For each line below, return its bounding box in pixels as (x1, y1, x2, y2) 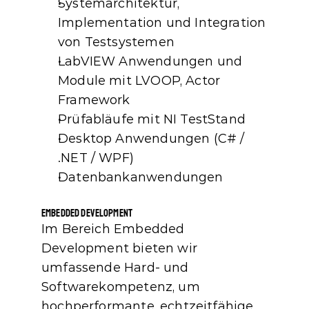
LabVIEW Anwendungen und (58, 54, 243, 69)
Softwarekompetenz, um (41, 279, 200, 295)
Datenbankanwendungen (58, 170, 223, 185)
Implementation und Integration (58, 15, 266, 30)
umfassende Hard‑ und (41, 260, 189, 275)
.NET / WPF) (58, 150, 134, 166)
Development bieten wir (41, 241, 197, 256)
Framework (58, 92, 134, 108)
